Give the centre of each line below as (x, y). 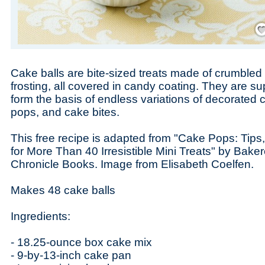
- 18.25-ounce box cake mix (81, 242)
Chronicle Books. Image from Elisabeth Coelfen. (132, 164)
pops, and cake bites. (65, 112)
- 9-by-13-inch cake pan (71, 255)
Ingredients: (41, 216)
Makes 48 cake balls (63, 190)
